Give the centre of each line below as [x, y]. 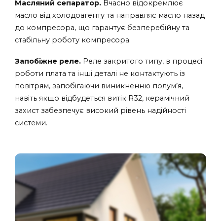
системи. [31, 123]
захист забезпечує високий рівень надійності [100, 111]
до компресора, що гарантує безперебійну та [102, 27]
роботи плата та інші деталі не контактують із [100, 74]
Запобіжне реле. [48, 61]
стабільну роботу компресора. [73, 40]
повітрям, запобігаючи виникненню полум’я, [99, 86]
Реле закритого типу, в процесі [142, 61]
